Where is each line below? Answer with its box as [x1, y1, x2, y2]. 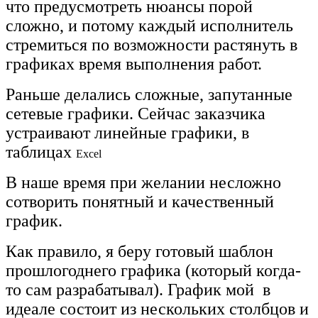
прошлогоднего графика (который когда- [6, 261, 301, 280]
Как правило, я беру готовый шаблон [6, 241, 273, 261]
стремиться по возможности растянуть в [6, 35, 297, 54]
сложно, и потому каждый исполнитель [6, 16, 293, 35]
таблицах [6, 142, 76, 161]
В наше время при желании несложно [6, 172, 281, 192]
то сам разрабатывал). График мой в [6, 280, 270, 299]
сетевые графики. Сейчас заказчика [6, 104, 265, 123]
